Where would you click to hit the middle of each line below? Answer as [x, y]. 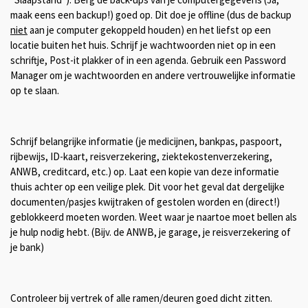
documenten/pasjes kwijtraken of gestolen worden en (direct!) [145, 202]
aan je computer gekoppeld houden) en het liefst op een [149, 30]
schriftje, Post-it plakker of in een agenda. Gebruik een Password [148, 60]
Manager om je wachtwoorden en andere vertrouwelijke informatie [153, 76]
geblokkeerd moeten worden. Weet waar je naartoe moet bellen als [154, 217]
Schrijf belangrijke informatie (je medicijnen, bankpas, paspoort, [146, 142]
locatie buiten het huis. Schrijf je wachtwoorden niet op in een [143, 45]
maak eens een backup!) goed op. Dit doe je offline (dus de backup [151, 15]
